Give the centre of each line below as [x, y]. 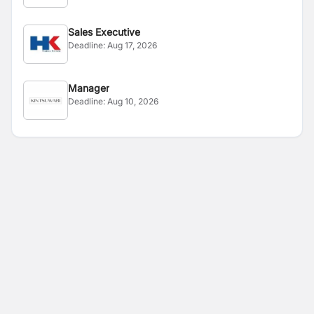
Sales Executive [104, 32]
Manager [89, 88]
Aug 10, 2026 [133, 101]
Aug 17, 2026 [132, 45]
